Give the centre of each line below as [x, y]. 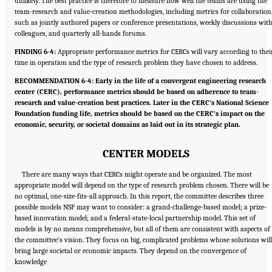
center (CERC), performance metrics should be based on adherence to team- [137, 92]
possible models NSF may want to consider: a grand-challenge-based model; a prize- [141, 207]
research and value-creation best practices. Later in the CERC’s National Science [142, 103]
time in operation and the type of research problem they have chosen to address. [136, 62]
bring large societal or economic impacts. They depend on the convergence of [131, 250]
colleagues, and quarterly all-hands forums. [80, 33]
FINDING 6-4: [35, 51]
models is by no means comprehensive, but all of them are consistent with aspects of [142, 229]
